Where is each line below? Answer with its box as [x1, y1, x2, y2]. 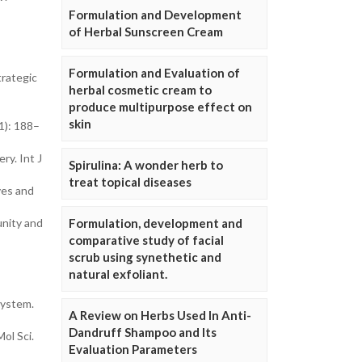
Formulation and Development [69, 7, 242, 22]
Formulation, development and [69, 216, 242, 230]
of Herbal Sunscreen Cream [69, 24, 223, 39]
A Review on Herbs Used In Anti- [69, 308, 251, 322]
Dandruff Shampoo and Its [69, 325, 217, 339]
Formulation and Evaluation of [69, 65, 240, 80]
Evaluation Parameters [69, 342, 197, 356]
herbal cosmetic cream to [69, 82, 212, 97]
